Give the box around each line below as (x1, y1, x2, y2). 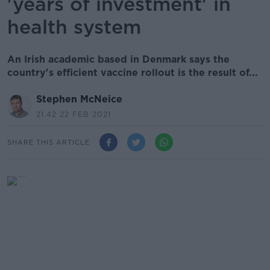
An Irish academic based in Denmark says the (7, 54, 230, 65)
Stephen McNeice (36, 93, 122, 105)
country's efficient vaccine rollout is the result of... (7, 67, 258, 78)
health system (7, 15, 141, 39)
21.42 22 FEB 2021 (36, 110, 111, 119)
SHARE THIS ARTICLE (7, 137, 90, 146)
